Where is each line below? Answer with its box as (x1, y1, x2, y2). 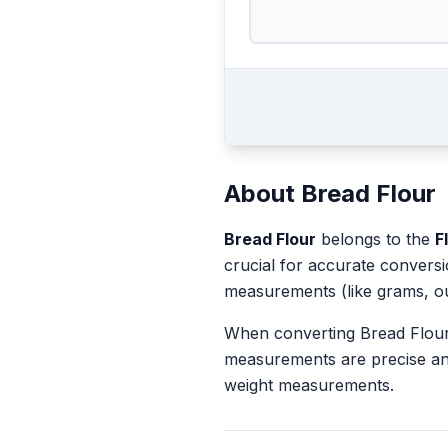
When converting (224, 323, 360, 343)
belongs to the (316, 229, 435, 249)
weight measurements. (224, 375, 394, 395)
